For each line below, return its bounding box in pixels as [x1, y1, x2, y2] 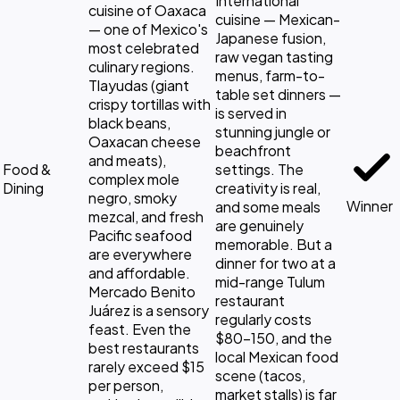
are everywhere [88, 244, 192, 263]
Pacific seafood [88, 225, 192, 245]
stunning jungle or [215, 121, 330, 141]
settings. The [215, 159, 304, 179]
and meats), [88, 150, 166, 170]
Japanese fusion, [215, 28, 326, 47]
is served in [215, 103, 287, 122]
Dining [3, 178, 44, 197]
